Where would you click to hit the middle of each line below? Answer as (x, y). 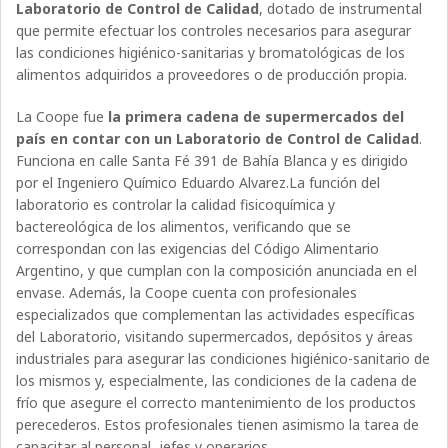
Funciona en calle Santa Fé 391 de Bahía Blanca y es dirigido (212, 161)
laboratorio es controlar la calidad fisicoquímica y (176, 205)
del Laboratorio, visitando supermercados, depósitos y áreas (215, 337)
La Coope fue (62, 117)
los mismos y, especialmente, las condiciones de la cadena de (217, 381)
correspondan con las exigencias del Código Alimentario (198, 249)
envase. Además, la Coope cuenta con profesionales (187, 293)
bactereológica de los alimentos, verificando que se (184, 227)
